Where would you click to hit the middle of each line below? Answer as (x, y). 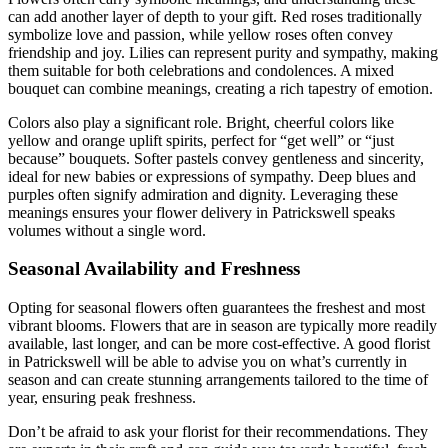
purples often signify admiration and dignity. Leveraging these (203, 194)
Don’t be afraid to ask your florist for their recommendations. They (218, 432)
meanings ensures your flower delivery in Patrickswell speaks (201, 212)
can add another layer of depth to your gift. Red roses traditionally (215, 16)
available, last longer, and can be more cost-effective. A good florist (219, 344)
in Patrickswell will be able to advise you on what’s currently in (207, 362)
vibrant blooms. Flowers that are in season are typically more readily (222, 326)
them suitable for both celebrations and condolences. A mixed (201, 70)
